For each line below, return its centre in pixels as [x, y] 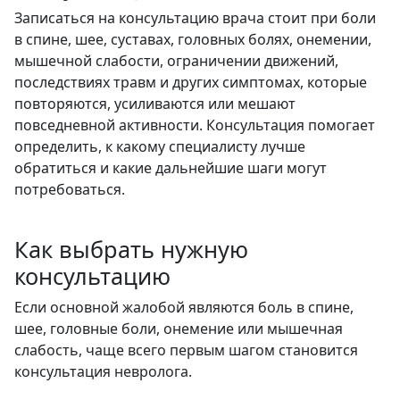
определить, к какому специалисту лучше [160, 146]
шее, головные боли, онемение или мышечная [179, 328]
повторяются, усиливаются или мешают [155, 103]
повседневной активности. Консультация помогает [195, 125]
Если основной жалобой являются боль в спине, [184, 307]
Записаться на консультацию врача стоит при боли [195, 17]
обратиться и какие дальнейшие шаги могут [171, 167]
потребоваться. [70, 189]
